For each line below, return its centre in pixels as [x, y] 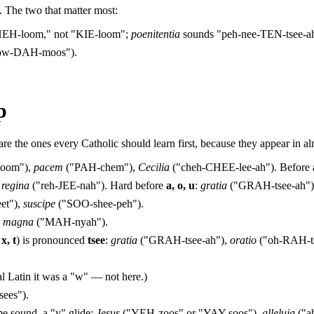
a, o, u [180, 185]
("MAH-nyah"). [71, 221]
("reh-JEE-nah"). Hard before [98, 185]
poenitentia [156, 34]
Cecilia [154, 167]
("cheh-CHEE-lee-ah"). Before [241, 167]
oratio [243, 240]
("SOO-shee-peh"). [100, 203]
